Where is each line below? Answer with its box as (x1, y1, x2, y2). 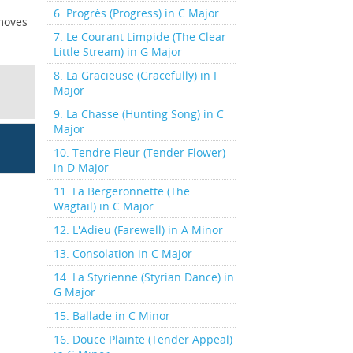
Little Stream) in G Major (53, 44, 182, 59)
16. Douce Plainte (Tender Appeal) (53, 332, 232, 347)
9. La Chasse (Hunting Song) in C (53, 106, 224, 121)
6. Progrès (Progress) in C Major (53, 6, 219, 20)
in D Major (53, 160, 109, 175)
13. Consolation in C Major (53, 246, 192, 261)
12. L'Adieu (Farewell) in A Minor (53, 222, 223, 237)
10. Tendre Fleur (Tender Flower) (53, 145, 225, 160)
